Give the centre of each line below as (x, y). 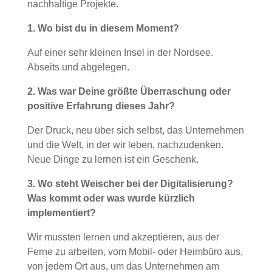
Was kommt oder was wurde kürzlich (111, 199)
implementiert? (61, 213)
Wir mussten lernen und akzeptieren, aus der (123, 237)
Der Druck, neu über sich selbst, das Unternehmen (135, 131)
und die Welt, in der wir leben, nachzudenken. (125, 145)
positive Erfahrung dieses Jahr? (101, 106)
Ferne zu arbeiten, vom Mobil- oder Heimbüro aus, (135, 252)
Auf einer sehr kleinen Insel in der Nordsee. (120, 53)
